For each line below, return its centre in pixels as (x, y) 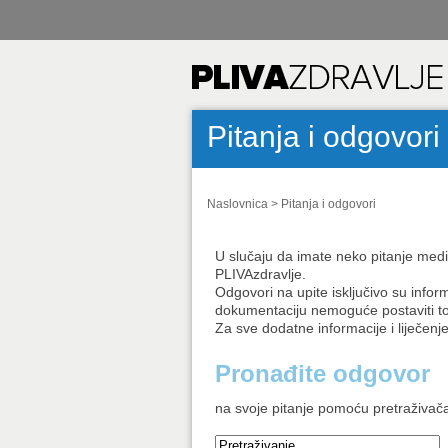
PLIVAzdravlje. (261, 274)
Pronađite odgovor (323, 373)
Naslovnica (237, 204)
